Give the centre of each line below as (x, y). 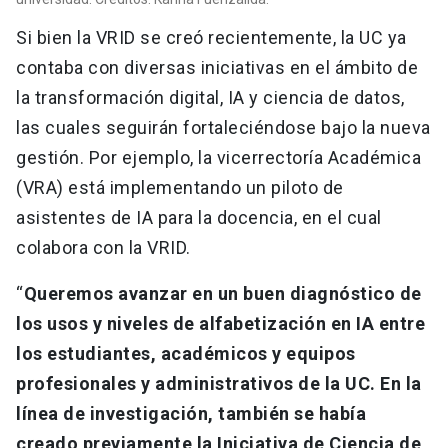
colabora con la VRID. (103, 247)
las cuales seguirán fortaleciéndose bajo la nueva (223, 127)
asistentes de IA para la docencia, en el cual (199, 217)
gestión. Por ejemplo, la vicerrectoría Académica (218, 157)
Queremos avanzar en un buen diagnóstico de (222, 293)
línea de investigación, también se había (191, 413)
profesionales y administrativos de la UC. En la (219, 383)
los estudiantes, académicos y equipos (186, 353)
